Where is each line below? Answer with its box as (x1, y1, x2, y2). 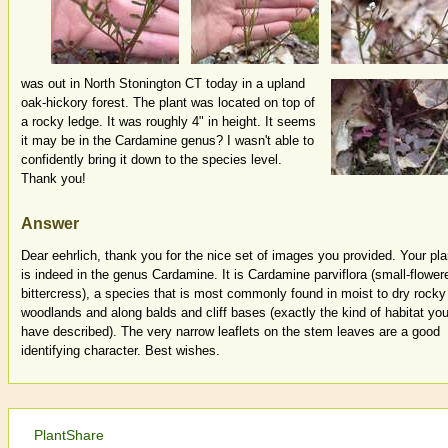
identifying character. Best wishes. (21, 342, 220, 358)
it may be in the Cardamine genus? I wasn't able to (21, 133, 314, 149)
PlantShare (34, 426, 104, 443)
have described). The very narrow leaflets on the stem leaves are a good (21, 323, 440, 339)
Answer (21, 214, 79, 232)
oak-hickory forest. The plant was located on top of (21, 95, 315, 111)
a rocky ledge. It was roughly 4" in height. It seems (21, 114, 316, 130)
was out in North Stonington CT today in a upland (21, 76, 305, 92)
